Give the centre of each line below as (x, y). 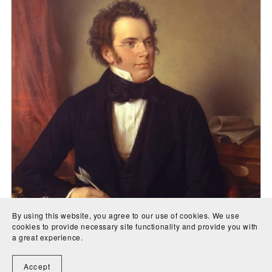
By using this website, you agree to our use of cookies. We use (126, 215)
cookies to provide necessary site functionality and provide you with (135, 226)
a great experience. (48, 237)
